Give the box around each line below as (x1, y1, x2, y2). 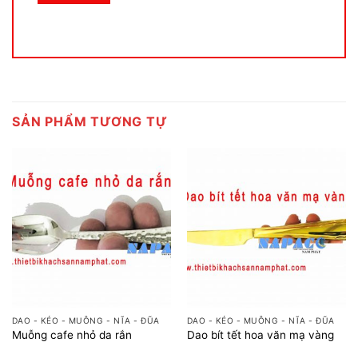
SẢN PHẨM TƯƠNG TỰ (12, 113, 168, 130)
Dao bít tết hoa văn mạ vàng (186, 328, 334, 341)
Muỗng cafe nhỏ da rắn (11, 328, 132, 341)
